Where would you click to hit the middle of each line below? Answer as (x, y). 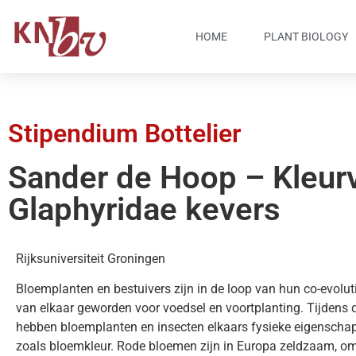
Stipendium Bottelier (125, 133)
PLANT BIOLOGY (306, 37)
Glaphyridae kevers (144, 209)
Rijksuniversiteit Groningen (91, 259)
